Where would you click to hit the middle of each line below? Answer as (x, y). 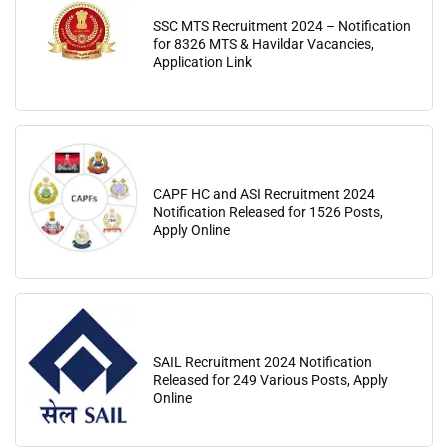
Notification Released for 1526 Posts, (268, 212)
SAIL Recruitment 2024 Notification (262, 362)
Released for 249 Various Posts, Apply (270, 380)
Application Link (202, 62)
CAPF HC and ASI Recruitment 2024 (264, 194)
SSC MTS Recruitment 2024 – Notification (282, 26)
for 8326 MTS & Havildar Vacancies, (263, 44)
